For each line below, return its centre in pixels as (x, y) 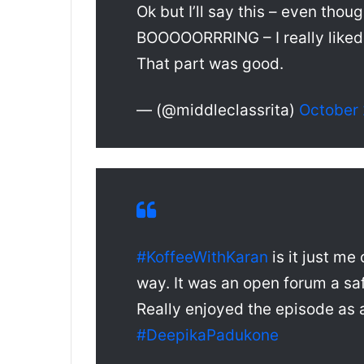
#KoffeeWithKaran (202, 258)
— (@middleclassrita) (218, 110)
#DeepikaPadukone (208, 336)
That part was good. (210, 64)
